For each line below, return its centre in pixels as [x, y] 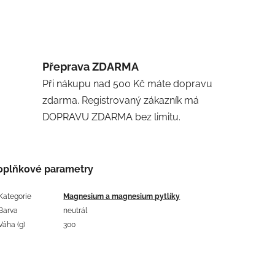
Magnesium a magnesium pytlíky [122, 196]
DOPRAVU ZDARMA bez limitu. [112, 117]
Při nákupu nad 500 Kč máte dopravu [128, 83]
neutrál [76, 210]
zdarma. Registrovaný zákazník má [121, 100]
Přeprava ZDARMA [91, 66]
